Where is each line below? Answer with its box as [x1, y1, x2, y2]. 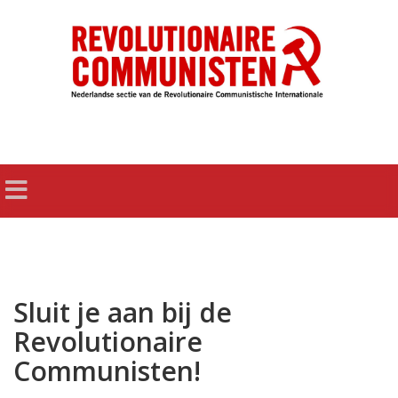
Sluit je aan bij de [13, 294, 232, 331]
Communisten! [13, 353, 201, 390]
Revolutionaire [13, 323, 203, 361]
